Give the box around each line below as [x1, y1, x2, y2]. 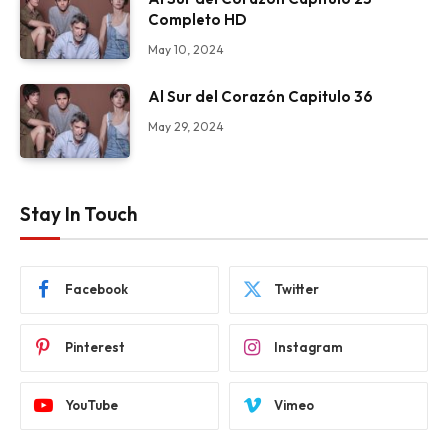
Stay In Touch [20, 201, 137, 226]
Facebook [65, 281, 128, 297]
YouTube [65, 397, 118, 413]
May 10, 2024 [148, 41, 224, 57]
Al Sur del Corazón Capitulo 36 [148, 87, 373, 107]
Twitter [274, 281, 319, 297]
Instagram [274, 339, 343, 355]
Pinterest [65, 339, 125, 355]
